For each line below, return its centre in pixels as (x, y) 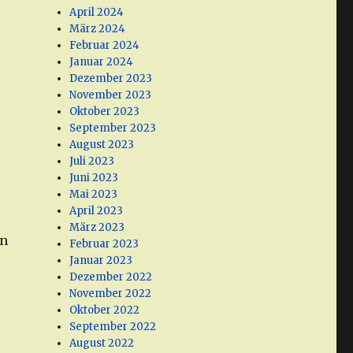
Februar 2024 (105, 46)
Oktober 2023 (105, 112)
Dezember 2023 (111, 79)
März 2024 (98, 29)
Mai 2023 (94, 195)
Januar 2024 (102, 62)
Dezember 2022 (111, 277)
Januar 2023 (101, 261)
